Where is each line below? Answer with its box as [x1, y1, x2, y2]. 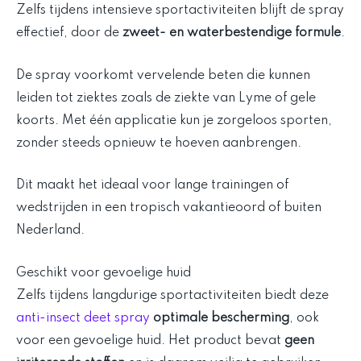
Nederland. [16, 224, 85, 238]
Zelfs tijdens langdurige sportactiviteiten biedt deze [16, 288, 329, 302]
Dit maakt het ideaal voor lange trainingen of [16, 179, 288, 193]
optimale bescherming [153, 311, 289, 325]
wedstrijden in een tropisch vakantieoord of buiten [16, 201, 322, 215]
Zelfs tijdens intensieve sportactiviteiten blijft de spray [16, 4, 344, 18]
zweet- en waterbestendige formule [122, 27, 341, 40]
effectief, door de [16, 27, 122, 40]
